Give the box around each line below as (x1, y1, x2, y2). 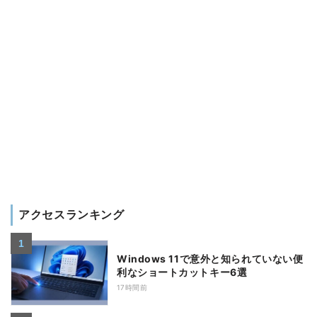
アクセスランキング (18, 207, 125, 221)
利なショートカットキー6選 (117, 266, 248, 279)
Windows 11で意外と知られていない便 (117, 253, 304, 265)
